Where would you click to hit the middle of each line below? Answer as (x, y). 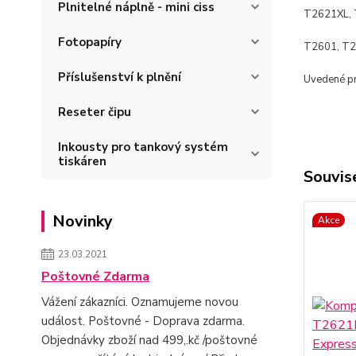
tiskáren (82, 161)
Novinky (83, 221)
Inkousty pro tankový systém (143, 147)
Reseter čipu (95, 112)
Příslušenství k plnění (120, 77)
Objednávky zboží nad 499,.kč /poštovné (149, 340)
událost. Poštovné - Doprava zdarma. (143, 321)
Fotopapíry (90, 42)
